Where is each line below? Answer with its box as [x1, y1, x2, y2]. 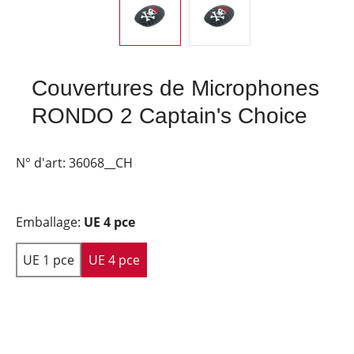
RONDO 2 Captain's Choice [32, 104, 307, 128]
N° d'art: [16, 154, 69, 171]
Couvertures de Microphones [32, 76, 319, 100]
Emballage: [16, 213, 84, 231]
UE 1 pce [23, 251, 74, 269]
